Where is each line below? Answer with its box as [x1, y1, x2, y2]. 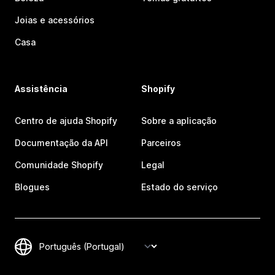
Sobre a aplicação [141, 115, 217, 126]
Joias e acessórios [15, 14, 95, 25]
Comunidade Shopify [15, 159, 103, 170]
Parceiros [141, 137, 181, 148]
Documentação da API [15, 137, 108, 148]
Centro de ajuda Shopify [15, 115, 117, 126]
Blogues [15, 181, 50, 192]
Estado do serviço [141, 181, 218, 192]
